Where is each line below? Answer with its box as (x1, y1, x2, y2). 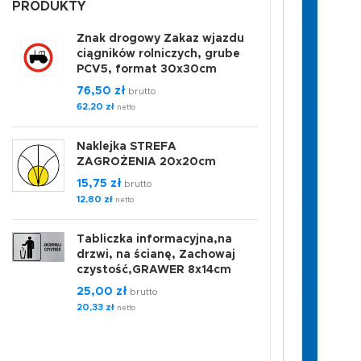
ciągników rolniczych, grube (77, 48, 240, 60)
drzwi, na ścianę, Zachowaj (77, 249, 235, 260)
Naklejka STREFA (77, 141, 176, 152)
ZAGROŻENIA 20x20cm (77, 156, 216, 168)
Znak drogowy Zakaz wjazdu (77, 33, 244, 44)
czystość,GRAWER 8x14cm (77, 264, 231, 276)
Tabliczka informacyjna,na (77, 234, 232, 245)
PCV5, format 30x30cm (77, 64, 217, 75)
